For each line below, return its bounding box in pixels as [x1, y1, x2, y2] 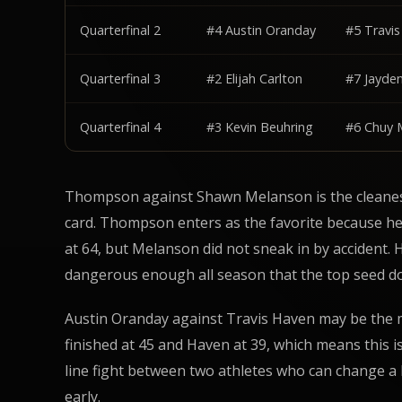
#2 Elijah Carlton [206, 69, 302, 87]
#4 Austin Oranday [206, 21, 316, 39]
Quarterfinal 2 [80, 21, 161, 39]
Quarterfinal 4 [80, 118, 161, 135]
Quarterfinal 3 [80, 69, 161, 87]
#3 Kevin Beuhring [206, 118, 313, 135]
